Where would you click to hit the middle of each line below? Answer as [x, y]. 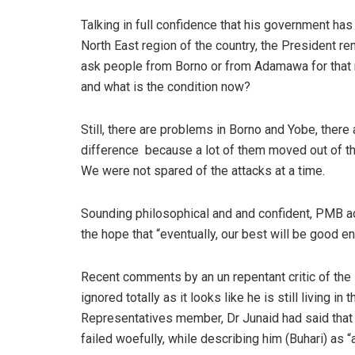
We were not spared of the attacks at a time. [203, 170]
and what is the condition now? [166, 86]
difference [110, 150]
